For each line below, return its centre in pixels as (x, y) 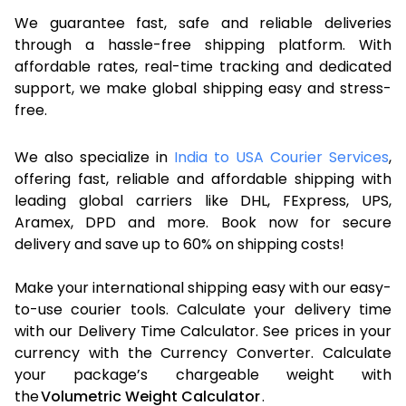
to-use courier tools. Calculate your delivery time (203, 309)
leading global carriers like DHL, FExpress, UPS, (203, 200)
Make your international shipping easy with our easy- (203, 287)
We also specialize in (94, 157)
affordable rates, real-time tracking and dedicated (203, 66)
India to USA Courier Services (281, 157)
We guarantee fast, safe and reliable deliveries (203, 23)
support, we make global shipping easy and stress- (203, 88)
